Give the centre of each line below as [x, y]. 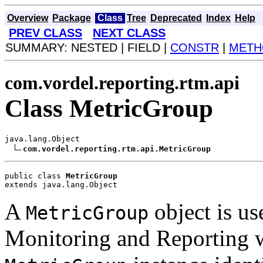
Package [72, 18]
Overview [28, 18]
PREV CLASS [45, 33]
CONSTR [195, 48]
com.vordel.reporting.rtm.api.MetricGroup [117, 149]
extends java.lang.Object [61, 184]
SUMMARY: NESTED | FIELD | [88, 48]
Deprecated [176, 18]
